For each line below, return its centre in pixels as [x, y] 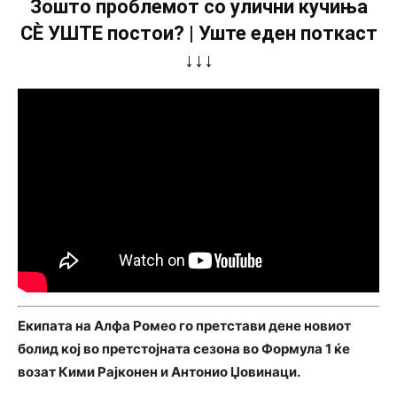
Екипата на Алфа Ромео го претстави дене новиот [184, 325]
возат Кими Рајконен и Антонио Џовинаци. [159, 371]
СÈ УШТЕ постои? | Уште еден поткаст [198, 33]
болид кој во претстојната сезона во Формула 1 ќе [184, 348]
